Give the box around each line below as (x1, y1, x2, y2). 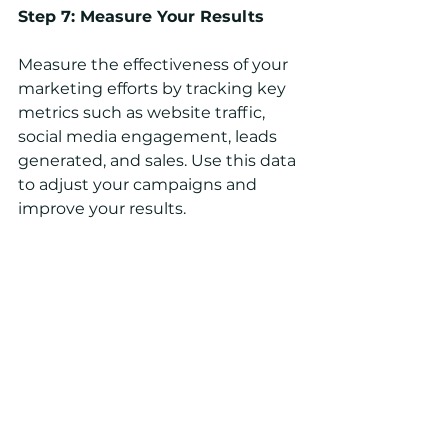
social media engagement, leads (18, 126, 281, 146)
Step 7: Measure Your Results (18, 6, 264, 26)
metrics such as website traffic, (18, 102, 269, 122)
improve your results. (18, 198, 186, 218)
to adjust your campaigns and (18, 174, 261, 194)
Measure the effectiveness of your (18, 54, 292, 74)
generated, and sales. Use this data (18, 150, 300, 170)
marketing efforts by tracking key (18, 78, 290, 98)
